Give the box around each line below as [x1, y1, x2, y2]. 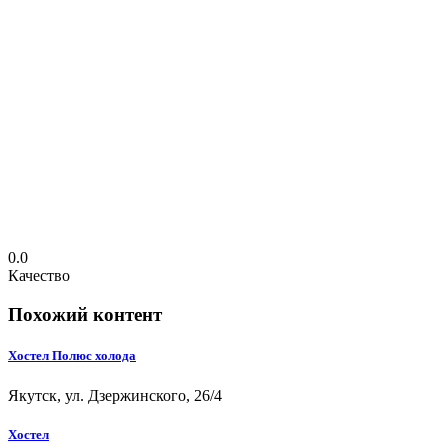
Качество [8, 267, 70, 285]
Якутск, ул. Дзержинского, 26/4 [8, 386, 222, 404]
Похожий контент [8, 304, 162, 326]
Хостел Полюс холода [8, 348, 136, 364]
